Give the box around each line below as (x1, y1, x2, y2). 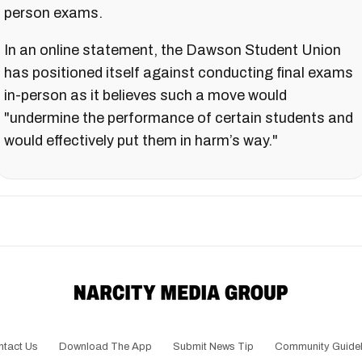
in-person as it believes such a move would (4, 86, 287, 103)
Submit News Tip (173, 340, 254, 352)
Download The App (59, 340, 152, 352)
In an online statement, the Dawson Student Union (4, 41, 341, 58)
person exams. (4, 4, 103, 21)
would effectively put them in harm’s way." (4, 132, 278, 149)
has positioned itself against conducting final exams (4, 64, 353, 81)
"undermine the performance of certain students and (4, 109, 353, 126)
